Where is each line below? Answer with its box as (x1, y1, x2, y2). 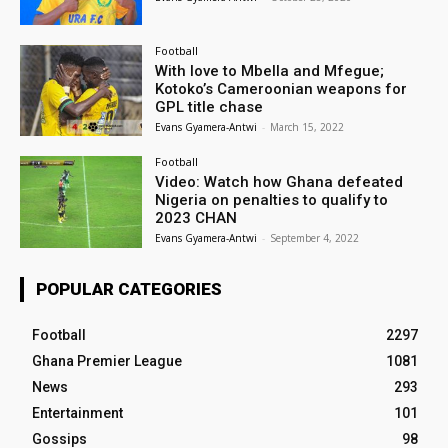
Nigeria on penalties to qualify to (155, 191, 389, 210)
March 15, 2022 (270, 119, 345, 134)
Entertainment (32, 405, 123, 422)
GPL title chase (155, 97, 264, 116)
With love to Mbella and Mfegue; (155, 61, 385, 80)
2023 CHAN (155, 209, 238, 228)
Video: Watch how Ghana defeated (155, 173, 404, 192)
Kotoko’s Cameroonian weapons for (155, 79, 408, 98)
